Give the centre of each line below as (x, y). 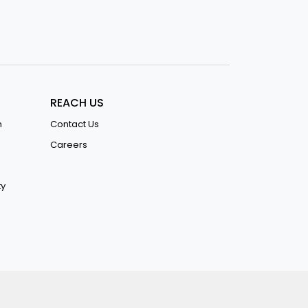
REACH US (77, 103)
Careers (69, 145)
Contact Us (75, 124)
